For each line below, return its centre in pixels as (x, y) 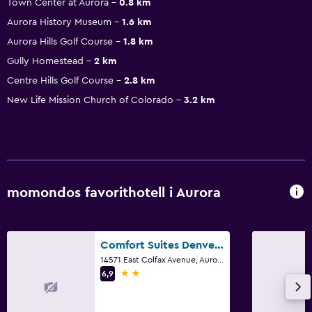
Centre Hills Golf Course (60, 80)
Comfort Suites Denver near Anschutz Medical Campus (219, 245)
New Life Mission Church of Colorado (90, 100)
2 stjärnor (144, 273)
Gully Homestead (45, 61)
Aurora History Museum (59, 22)
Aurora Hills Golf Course (60, 41)
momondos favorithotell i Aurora (114, 193)
